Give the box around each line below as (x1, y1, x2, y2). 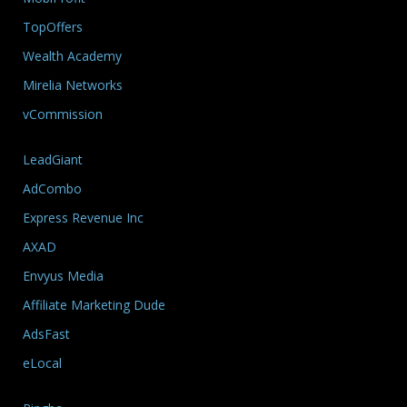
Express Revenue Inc (23, 208, 144, 226)
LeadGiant (23, 150, 83, 168)
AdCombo (23, 179, 82, 197)
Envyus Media (23, 266, 104, 284)
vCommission (23, 104, 103, 123)
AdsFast (23, 324, 70, 342)
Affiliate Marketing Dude (23, 295, 165, 313)
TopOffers (23, 17, 83, 35)
